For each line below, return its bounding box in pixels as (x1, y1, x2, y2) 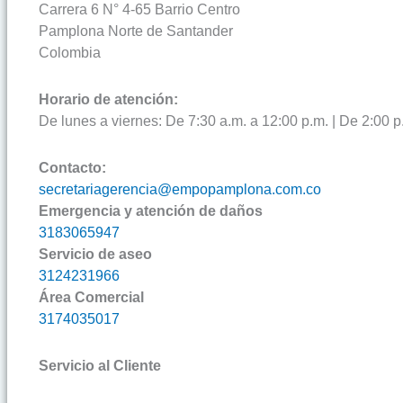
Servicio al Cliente (39, 358, 161, 374)
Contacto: (39, 160, 106, 176)
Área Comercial (39, 290, 144, 306)
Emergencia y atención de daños (39, 203, 263, 219)
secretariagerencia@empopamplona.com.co (39, 182, 321, 198)
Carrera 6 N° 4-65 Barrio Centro (39, 2, 240, 18)
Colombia (39, 45, 101, 61)
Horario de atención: (39, 92, 178, 108)
